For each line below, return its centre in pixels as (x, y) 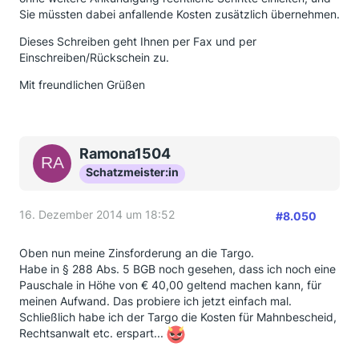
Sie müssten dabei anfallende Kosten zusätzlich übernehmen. (179, 14)
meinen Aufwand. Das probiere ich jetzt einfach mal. (155, 301)
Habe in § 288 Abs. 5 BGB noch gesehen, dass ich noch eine (177, 269)
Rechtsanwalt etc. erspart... (93, 333)
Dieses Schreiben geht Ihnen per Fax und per (138, 41)
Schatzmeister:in (132, 172)
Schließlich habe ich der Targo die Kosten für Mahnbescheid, (178, 317)
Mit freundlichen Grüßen (82, 85)
